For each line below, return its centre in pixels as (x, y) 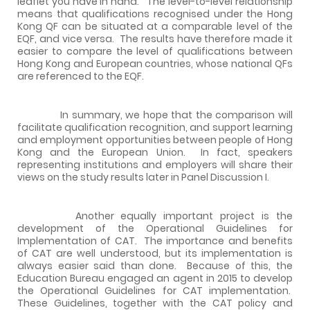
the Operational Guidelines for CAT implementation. (155, 290)
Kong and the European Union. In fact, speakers (155, 152)
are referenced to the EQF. (83, 76)
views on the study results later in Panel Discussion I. (143, 177)
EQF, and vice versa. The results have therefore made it (155, 38)
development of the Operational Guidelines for (155, 228)
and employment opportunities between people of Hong (155, 139)
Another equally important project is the (155, 216)
